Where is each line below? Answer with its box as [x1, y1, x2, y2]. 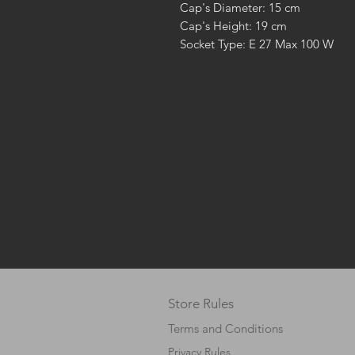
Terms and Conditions [168, 321, 283, 336]
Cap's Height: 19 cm [180, 18, 287, 33]
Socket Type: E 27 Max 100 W [180, 36, 334, 52]
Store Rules [168, 296, 234, 311]
